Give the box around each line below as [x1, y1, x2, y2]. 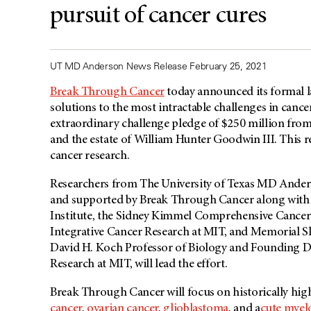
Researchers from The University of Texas [50, 178, 255, 192]
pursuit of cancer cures [50, 4, 267, 29]
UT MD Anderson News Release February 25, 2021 [50, 60, 267, 73]
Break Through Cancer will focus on [50, 287, 230, 300]
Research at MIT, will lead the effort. [50, 258, 228, 271]
